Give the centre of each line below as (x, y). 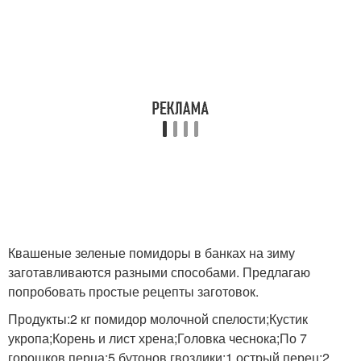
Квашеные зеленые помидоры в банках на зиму (151, 252)
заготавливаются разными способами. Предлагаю (159, 272)
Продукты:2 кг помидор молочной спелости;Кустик (158, 318)
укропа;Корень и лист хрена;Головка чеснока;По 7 (158, 338)
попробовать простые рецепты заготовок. (133, 291)
